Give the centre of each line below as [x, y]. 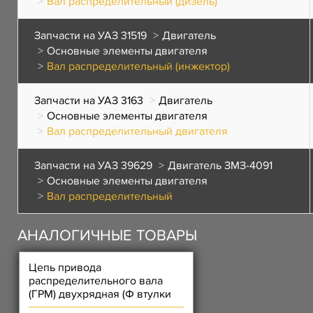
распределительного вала [96, 281]
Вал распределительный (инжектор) [138, 66]
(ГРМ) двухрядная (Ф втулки [100, 294]
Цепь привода [65, 268]
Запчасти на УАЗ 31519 [90, 36]
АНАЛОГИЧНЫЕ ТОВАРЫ [107, 236]
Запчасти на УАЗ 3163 [89, 101]
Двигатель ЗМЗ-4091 [220, 166]
